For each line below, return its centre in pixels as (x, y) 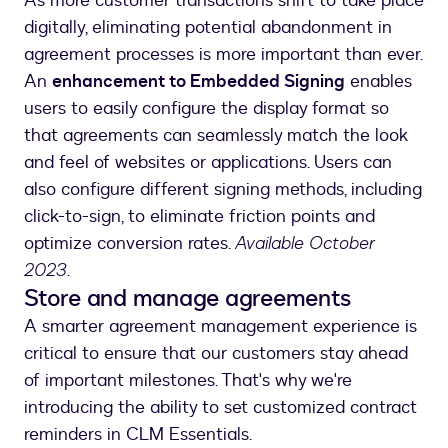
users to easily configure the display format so (206, 109)
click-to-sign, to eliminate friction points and (199, 217)
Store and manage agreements (187, 299)
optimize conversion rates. (129, 244)
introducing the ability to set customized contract (220, 408)
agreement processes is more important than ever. (223, 55)
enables (378, 82)
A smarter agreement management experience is (220, 327)
